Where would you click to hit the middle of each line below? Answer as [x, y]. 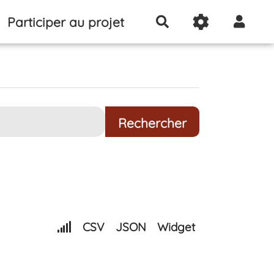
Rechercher [199, 21]
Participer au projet [66, 22]
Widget [176, 227]
